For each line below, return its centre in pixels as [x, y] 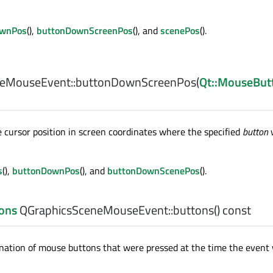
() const [232, 210]
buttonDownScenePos [154, 171]
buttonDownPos [46, 171]
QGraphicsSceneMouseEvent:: [95, 210]
